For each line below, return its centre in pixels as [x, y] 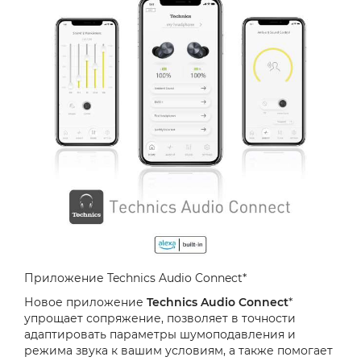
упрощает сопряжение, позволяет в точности [160, 319]
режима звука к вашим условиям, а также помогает [178, 351]
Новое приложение [85, 303]
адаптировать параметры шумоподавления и [160, 335]
